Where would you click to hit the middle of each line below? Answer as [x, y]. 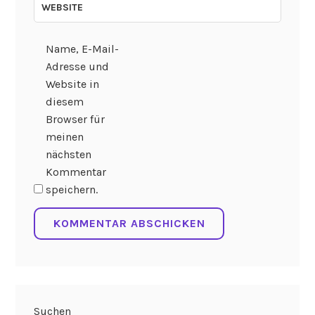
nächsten [68, 155]
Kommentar [76, 172]
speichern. [71, 190]
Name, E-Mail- [82, 49]
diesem [64, 102]
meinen [64, 137]
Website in [72, 84]
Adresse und [77, 67]
